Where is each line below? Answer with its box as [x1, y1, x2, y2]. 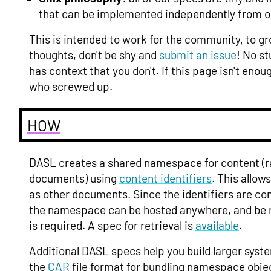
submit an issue [159, 48, 237, 62]
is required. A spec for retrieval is [29, 218, 195, 232]
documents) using [29, 171, 119, 185]
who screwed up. [29, 79, 113, 94]
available [195, 218, 239, 232]
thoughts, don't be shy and [29, 48, 159, 62]
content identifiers [119, 171, 212, 185]
